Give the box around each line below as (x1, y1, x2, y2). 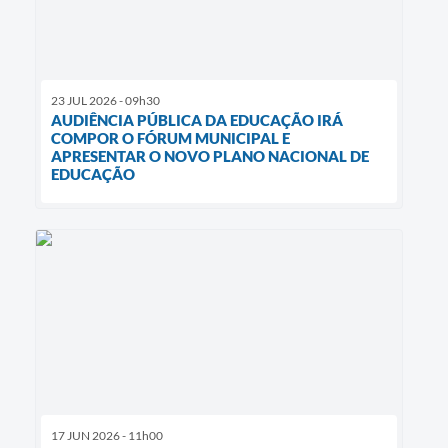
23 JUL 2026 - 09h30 (51, 93, 160, 109)
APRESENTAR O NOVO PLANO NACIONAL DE (51, 147, 369, 166)
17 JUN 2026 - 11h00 (51, 427, 163, 443)
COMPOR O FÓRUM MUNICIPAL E (51, 129, 290, 148)
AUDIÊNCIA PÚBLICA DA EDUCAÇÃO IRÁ (51, 111, 343, 130)
